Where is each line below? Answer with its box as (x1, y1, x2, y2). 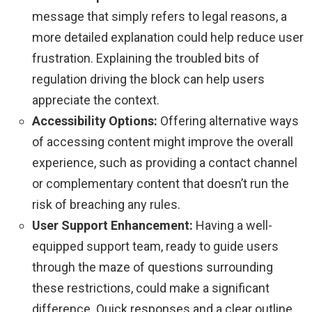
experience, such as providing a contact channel (32, 155, 297, 170)
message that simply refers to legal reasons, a (32, 8, 287, 24)
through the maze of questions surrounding (32, 259, 273, 274)
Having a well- (193, 217, 272, 233)
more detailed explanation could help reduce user (32, 29, 304, 45)
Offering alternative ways (157, 113, 299, 128)
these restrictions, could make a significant (32, 280, 270, 295)
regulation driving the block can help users (32, 71, 265, 86)
